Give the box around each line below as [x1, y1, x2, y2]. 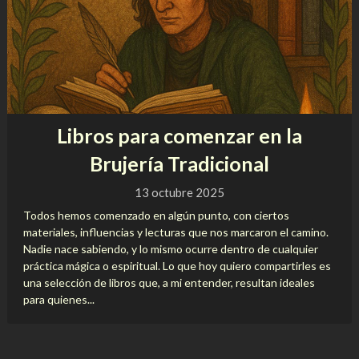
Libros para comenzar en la [56, 123, 302, 147]
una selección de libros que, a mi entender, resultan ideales [22, 276, 315, 289]
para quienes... [22, 292, 95, 306]
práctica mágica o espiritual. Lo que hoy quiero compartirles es [22, 259, 331, 272]
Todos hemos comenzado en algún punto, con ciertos [22, 208, 289, 222]
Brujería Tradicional [89, 151, 269, 175]
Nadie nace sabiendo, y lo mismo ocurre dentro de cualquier [22, 242, 318, 256]
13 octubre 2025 [134, 185, 224, 200]
